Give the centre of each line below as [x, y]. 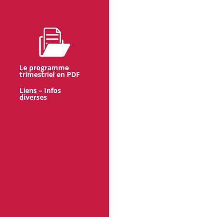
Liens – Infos [40, 91]
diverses [33, 97]
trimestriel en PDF [50, 75]
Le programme [44, 68]
